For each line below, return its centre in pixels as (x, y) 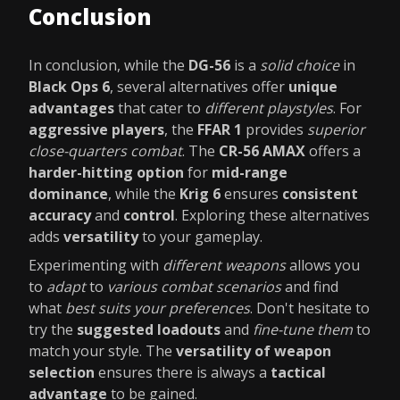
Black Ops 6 (69, 87)
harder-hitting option (106, 172)
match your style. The (102, 351)
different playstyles (269, 108)
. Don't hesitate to (310, 308)
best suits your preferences (158, 308)
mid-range (250, 172)
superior (336, 129)
